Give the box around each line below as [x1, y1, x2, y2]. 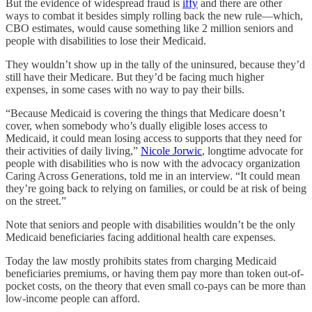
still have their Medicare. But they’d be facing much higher [6, 71, 264, 83]
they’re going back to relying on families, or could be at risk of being [6, 182, 306, 194]
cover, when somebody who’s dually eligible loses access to [6, 120, 267, 132]
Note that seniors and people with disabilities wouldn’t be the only [6, 219, 295, 231]
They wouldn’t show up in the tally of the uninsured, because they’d [6, 58, 305, 70]
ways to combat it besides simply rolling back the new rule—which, [6, 10, 303, 22]
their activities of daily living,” [6, 145, 141, 157]
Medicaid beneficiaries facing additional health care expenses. [6, 231, 276, 243]
